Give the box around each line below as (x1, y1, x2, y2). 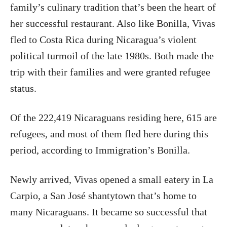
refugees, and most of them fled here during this (10, 128, 208, 139)
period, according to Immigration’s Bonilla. (10, 144, 190, 156)
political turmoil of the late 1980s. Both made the (10, 50, 214, 61)
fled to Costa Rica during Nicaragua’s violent (10, 34, 197, 45)
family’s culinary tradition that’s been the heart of (10, 2, 216, 13)
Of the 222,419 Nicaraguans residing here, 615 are (10, 112, 217, 123)
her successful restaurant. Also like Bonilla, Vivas (10, 18, 215, 29)
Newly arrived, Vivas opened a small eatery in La (10, 174, 213, 185)
